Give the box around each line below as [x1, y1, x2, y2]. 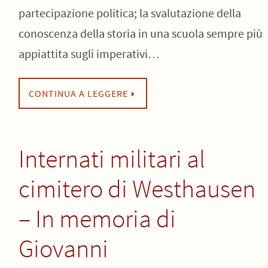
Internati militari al [18, 143, 205, 174]
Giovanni [18, 233, 108, 264]
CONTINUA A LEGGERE [28, 87, 128, 99]
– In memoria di [18, 203, 176, 234]
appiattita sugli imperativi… [18, 46, 160, 61]
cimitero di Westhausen [18, 173, 255, 204]
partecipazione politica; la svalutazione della [18, 5, 241, 20]
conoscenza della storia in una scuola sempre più [18, 26, 263, 41]
